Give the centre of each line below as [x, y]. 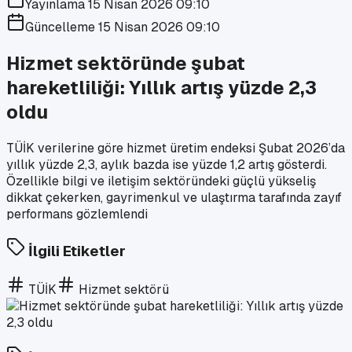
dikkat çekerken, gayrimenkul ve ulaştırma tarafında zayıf [174, 197]
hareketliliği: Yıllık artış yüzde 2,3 [161, 87]
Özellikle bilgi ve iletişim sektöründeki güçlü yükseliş [161, 181]
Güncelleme [62, 27]
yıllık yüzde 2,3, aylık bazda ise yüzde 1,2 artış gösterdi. [167, 164]
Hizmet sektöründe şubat [126, 63]
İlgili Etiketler [75, 251]
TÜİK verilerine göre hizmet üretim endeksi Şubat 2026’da [176, 148]
